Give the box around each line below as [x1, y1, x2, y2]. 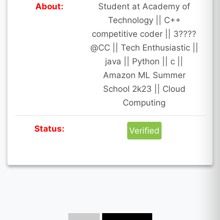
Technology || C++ [108, 15, 181, 25]
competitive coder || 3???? [92, 28, 196, 39]
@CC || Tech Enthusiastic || [90, 42, 198, 53]
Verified [129, 125, 160, 136]
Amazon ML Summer [103, 70, 186, 80]
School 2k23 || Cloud [103, 83, 186, 94]
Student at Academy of [98, 1, 190, 11]
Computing [123, 97, 165, 108]
